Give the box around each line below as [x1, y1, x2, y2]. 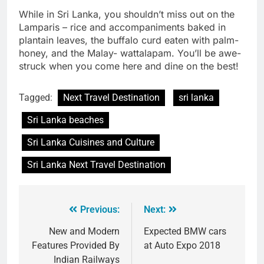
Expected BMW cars [144, 225, 226, 237]
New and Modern [49, 225, 120, 237]
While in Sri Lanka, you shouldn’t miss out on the [19, 8, 235, 20]
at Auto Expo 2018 [144, 239, 220, 251]
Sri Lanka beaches [27, 114, 104, 126]
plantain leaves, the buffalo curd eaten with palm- [19, 34, 239, 46]
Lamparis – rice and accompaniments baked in [19, 21, 226, 33]
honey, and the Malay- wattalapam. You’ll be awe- [19, 47, 241, 59]
